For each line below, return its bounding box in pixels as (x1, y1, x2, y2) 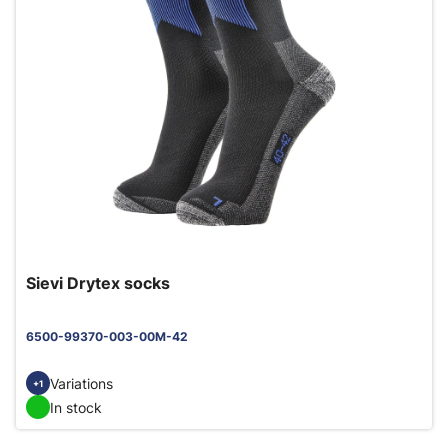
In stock (50, 398, 102, 416)
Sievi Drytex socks (26, 273, 170, 293)
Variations (50, 374, 113, 392)
